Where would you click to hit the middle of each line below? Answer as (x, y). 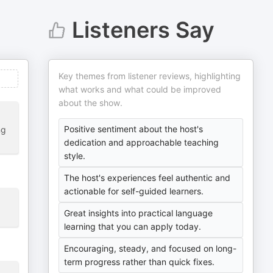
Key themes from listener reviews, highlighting (150, 76)
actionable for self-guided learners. (134, 191)
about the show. (91, 103)
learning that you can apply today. (133, 226)
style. (75, 156)
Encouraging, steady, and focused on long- (151, 248)
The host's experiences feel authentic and (147, 178)
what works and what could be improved (140, 89)
